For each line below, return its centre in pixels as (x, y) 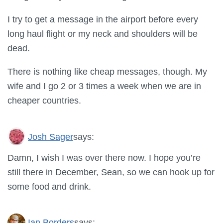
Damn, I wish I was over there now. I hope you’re (104, 157)
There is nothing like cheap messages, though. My (107, 72)
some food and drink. (49, 186)
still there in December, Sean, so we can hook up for (111, 172)
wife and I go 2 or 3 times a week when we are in (104, 86)
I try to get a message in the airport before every (103, 19)
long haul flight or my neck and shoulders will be (103, 33)
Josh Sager (51, 136)
